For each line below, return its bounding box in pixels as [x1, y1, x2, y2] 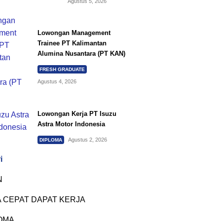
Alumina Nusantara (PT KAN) [37, 50, 125, 58]
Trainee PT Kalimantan [37, 39, 107, 47]
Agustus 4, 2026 [37, 78, 76, 84]
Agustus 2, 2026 [68, 136, 107, 143]
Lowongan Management [37, 29, 110, 37]
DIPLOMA [39, 137, 62, 143]
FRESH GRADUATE [39, 66, 85, 72]
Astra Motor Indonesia [37, 120, 105, 128]
